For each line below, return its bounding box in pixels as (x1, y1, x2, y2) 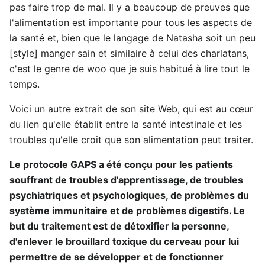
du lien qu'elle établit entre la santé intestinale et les (9, 118, 242, 130)
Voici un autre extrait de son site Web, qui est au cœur (9, 103, 253, 115)
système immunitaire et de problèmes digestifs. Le (9, 205, 245, 216)
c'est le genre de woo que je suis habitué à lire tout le (9, 63, 250, 75)
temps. (9, 78, 40, 90)
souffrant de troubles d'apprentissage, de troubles (9, 174, 243, 186)
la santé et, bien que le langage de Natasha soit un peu (9, 32, 256, 44)
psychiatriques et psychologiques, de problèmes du (9, 189, 249, 201)
